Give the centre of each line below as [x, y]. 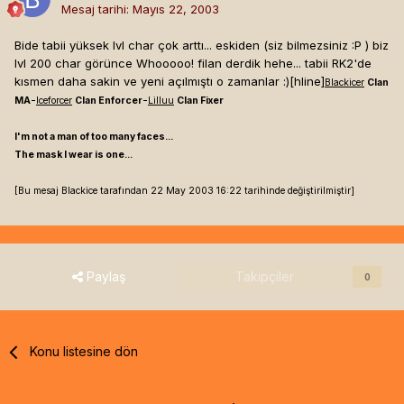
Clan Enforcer [109, 101]
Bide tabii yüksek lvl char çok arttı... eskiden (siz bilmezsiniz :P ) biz [202, 46]
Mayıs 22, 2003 [176, 9]
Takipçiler [264, 277]
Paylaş [104, 277]
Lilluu [161, 101]
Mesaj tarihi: [97, 9]
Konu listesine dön [84, 352]
